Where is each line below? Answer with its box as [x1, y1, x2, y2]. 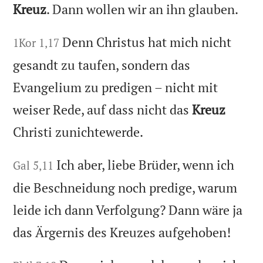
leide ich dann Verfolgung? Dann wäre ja [13, 201, 243, 219]
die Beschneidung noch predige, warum [13, 179, 238, 197]
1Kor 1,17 [13, 35, 60, 50]
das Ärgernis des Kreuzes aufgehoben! [13, 224, 231, 241]
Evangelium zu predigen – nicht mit [13, 79, 218, 96]
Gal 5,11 [13, 158, 54, 173]
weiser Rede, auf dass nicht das [13, 101, 193, 119]
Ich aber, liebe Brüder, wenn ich [56, 156, 235, 174]
